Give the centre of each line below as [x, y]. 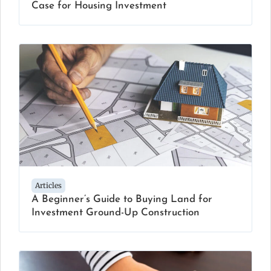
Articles [48, 185]
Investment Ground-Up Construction [116, 212]
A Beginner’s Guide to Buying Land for [122, 199]
